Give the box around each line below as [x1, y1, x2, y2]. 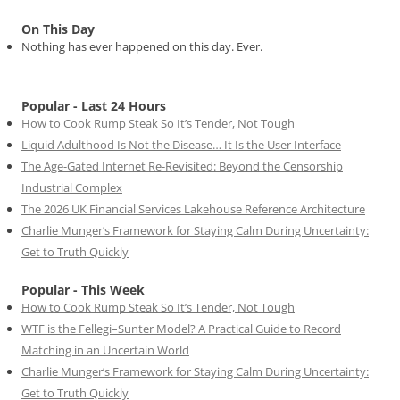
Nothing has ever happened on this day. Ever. [21, 38, 262, 55]
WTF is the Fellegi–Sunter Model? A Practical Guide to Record [21, 321, 341, 337]
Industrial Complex [21, 179, 122, 196]
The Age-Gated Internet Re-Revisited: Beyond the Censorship [21, 158, 343, 175]
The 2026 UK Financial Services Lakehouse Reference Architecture [21, 201, 365, 218]
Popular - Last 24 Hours [21, 97, 166, 115]
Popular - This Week [21, 281, 145, 299]
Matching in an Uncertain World [21, 342, 189, 359]
